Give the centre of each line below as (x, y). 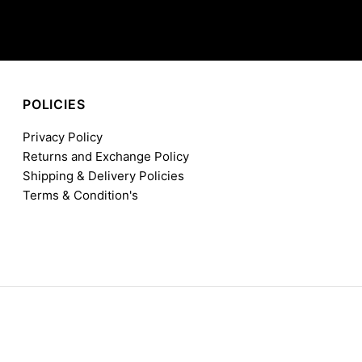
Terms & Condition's (81, 195)
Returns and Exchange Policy (106, 156)
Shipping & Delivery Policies (104, 175)
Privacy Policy (63, 137)
